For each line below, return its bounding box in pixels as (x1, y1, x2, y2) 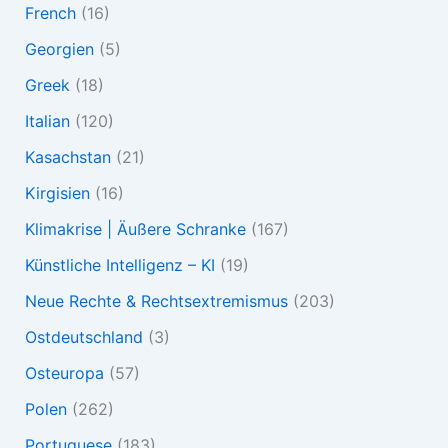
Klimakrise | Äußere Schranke (24, 219, 246, 240)
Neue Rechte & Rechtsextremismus (24, 291, 288, 312)
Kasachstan (24, 147, 111, 168)
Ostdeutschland (24, 327, 143, 348)
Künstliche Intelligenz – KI (24, 255, 215, 276)
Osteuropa (24, 363, 104, 384)
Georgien (24, 39, 94, 60)
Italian (24, 111, 70, 132)
